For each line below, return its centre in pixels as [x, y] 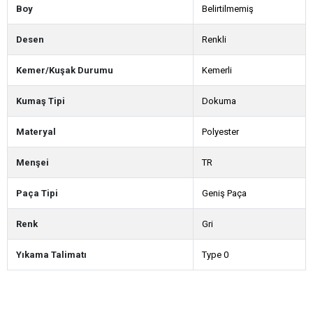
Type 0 [215, 254]
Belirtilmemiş [228, 8]
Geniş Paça [224, 193]
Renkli [214, 39]
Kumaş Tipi [41, 101]
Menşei [32, 162]
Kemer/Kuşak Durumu [65, 70]
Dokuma [219, 101]
